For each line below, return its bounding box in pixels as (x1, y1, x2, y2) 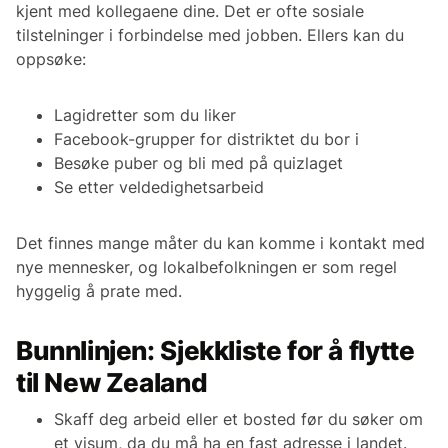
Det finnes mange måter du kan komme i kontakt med (16, 233, 425, 254)
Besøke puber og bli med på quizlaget (54, 153, 343, 174)
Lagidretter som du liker (54, 105, 236, 126)
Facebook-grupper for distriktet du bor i (54, 129, 359, 150)
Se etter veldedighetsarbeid (54, 177, 264, 198)
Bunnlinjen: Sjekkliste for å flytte (16, 335, 415, 367)
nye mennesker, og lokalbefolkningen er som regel (16, 257, 397, 278)
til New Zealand (16, 367, 208, 399)
